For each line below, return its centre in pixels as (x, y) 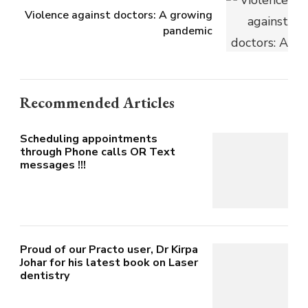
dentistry (45, 276)
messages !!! (53, 165)
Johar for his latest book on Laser (109, 263)
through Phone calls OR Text (98, 152)
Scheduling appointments (89, 139)
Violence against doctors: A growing (119, 15)
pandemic (188, 31)
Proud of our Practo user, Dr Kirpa (109, 250)
